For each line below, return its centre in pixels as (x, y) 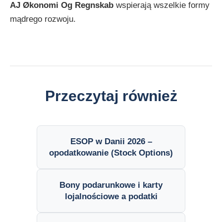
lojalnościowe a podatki (111, 196)
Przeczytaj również (111, 96)
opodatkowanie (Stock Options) (111, 153)
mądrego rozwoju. (43, 19)
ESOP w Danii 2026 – (111, 141)
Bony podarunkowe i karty (111, 185)
